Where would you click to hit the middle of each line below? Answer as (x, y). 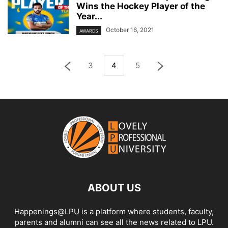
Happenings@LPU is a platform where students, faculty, (114, 211)
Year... (89, 17)
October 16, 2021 (130, 30)
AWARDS (89, 31)
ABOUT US (114, 188)
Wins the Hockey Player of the (141, 6)
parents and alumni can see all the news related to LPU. (114, 222)
